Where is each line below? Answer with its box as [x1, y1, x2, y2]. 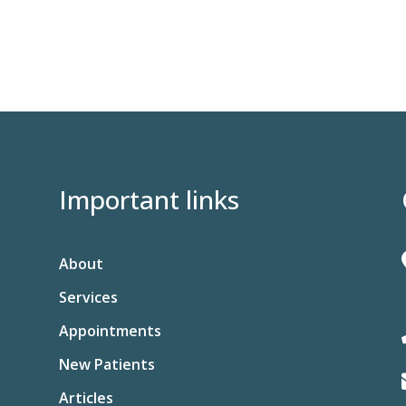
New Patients [58, 354, 155, 375]
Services [58, 287, 118, 308]
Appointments [58, 321, 161, 342]
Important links [58, 181, 239, 217]
